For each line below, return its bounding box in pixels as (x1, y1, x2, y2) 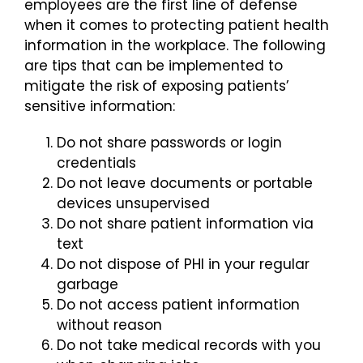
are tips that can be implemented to (24, 55, 283, 75)
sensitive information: (24, 96, 175, 116)
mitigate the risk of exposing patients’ (24, 75, 289, 96)
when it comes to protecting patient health (24, 15, 329, 35)
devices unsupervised (57, 193, 210, 213)
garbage (57, 274, 118, 294)
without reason (57, 314, 162, 335)
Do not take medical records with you (57, 335, 321, 355)
